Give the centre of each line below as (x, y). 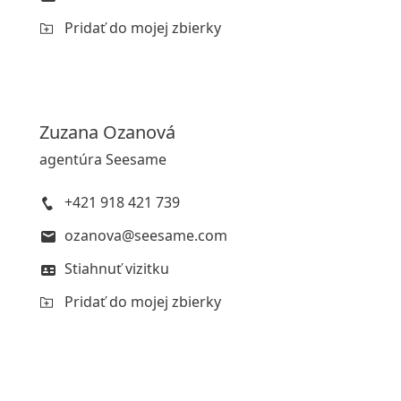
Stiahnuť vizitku (117, 269)
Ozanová (139, 132)
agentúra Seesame (103, 159)
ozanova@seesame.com (146, 235)
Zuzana (69, 132)
